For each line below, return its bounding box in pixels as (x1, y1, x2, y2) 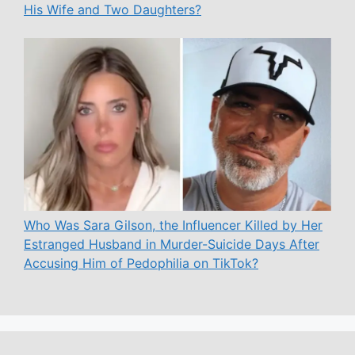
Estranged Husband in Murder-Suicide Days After (24, 235, 319, 252)
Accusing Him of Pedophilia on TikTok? (24, 254, 258, 271)
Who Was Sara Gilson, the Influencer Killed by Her (24, 216, 323, 233)
